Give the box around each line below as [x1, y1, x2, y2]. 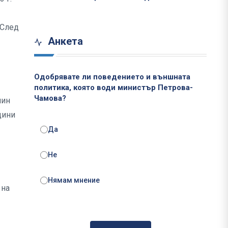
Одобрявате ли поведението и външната [34, 72, 190, 82]
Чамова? [34, 94, 66, 103]
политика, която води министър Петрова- [34, 83, 193, 93]
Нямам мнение [48, 176, 100, 185]
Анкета [45, 35, 83, 48]
